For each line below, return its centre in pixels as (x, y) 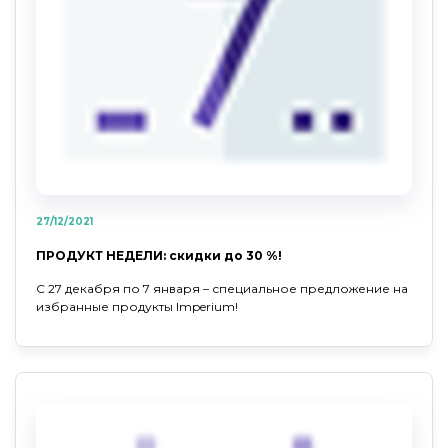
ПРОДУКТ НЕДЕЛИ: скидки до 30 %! (159, 255)
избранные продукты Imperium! (137, 306)
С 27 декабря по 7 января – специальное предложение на (222, 288)
